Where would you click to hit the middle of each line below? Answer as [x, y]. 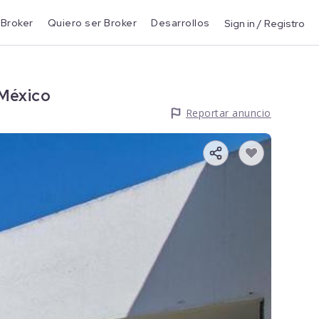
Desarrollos [181, 23]
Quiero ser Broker [92, 23]
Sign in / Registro [264, 23]
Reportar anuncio [228, 113]
